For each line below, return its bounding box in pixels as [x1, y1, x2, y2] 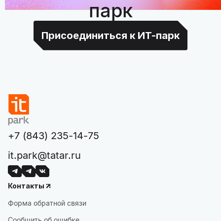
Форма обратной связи [8, 199, 86, 207]
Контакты [8, 182, 44, 190]
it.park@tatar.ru [8, 149, 81, 161]
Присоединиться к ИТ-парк [41, 29, 180, 41]
